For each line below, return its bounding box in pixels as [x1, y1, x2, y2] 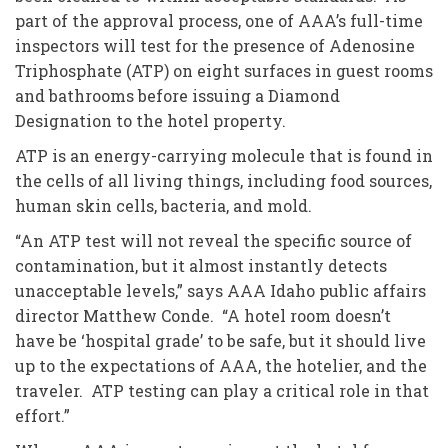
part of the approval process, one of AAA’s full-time [15, 10, 423, 31]
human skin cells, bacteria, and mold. [15, 195, 312, 216]
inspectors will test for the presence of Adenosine [15, 35, 415, 56]
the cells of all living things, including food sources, [15, 170, 432, 191]
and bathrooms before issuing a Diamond [15, 85, 340, 106]
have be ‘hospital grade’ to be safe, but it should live [15, 330, 426, 351]
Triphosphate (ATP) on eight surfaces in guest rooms [15, 60, 433, 81]
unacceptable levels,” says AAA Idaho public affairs [15, 280, 426, 301]
